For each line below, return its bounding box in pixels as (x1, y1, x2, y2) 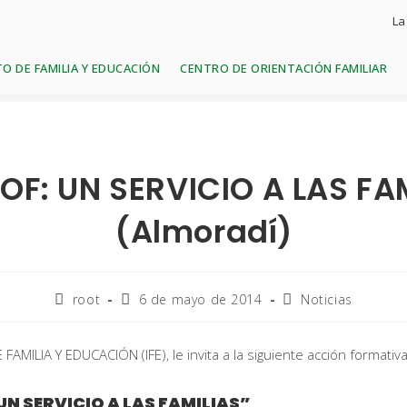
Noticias (300, 290, 352, 308)
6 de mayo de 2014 (138, 290, 263, 308)
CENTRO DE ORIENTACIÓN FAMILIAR (180, 60, 387, 76)
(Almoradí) (114, 209, 293, 253)
